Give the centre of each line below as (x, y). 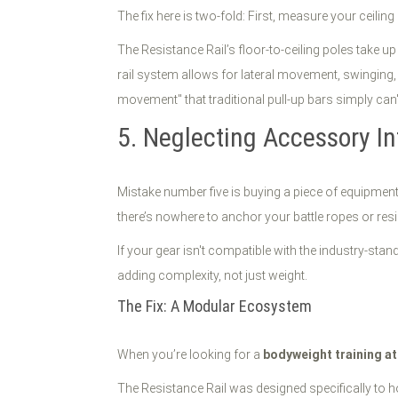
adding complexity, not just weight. (212, 275)
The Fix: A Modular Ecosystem (215, 306)
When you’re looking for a (190, 354)
